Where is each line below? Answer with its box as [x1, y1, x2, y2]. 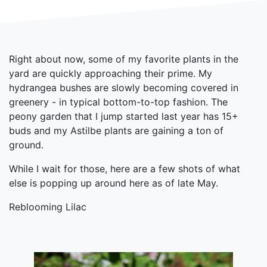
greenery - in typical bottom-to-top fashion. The [9, 96, 228, 108]
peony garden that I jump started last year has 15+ [9, 110, 238, 122]
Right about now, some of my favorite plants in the [9, 53, 238, 65]
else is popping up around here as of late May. [9, 177, 218, 189]
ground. [9, 139, 44, 151]
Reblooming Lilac [9, 201, 86, 213]
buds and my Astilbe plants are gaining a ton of [9, 125, 223, 136]
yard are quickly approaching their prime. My [9, 67, 212, 79]
